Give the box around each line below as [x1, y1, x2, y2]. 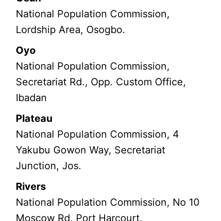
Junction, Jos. [16, 160, 82, 172]
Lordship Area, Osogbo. [16, 24, 126, 36]
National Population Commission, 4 [16, 128, 180, 141]
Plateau [16, 112, 53, 125]
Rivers [16, 181, 46, 193]
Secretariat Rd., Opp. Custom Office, [16, 76, 186, 88]
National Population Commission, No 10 [16, 196, 200, 209]
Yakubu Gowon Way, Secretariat [16, 144, 166, 156]
